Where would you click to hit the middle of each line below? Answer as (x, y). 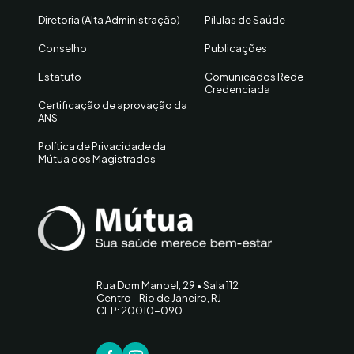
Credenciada (238, 89)
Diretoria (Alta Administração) (109, 20)
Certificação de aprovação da (113, 105)
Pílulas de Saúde (245, 20)
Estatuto (60, 77)
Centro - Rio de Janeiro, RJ (159, 298)
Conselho (62, 48)
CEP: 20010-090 (139, 311)
